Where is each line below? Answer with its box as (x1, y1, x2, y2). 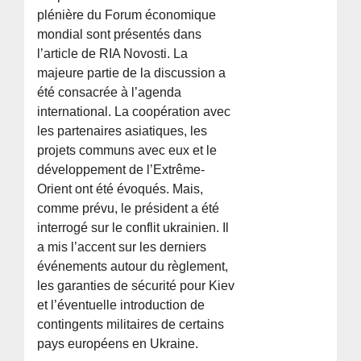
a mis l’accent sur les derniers (37, 240, 207, 255)
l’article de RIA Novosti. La (37, 47, 189, 61)
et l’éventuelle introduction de (37, 298, 205, 313)
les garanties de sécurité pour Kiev (37, 279, 235, 293)
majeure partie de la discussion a (37, 66, 226, 81)
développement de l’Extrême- (37, 163, 205, 177)
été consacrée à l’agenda (37, 85, 182, 100)
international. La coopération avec (37, 105, 231, 119)
